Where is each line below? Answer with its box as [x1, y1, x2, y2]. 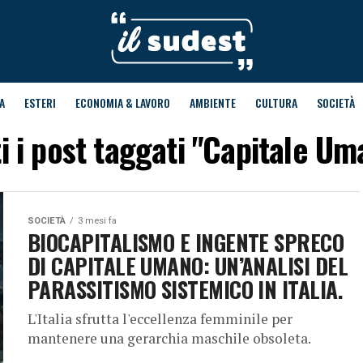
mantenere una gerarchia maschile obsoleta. [28, 329, 311, 348]
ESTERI [23, 94, 56, 111]
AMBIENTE [189, 94, 236, 111]
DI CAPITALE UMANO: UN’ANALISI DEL [28, 250, 348, 282]
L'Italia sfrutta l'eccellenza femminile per [28, 310, 293, 328]
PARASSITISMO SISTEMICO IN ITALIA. [28, 273, 344, 305]
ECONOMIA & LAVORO [75, 94, 170, 111]
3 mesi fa [78, 216, 117, 226]
